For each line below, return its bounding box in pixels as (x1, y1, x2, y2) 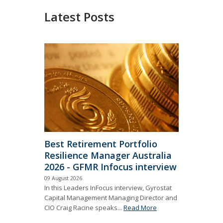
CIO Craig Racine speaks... (44, 203, 123, 212)
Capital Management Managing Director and (44, 193, 177, 202)
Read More (123, 203, 157, 212)
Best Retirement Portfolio (44, 137, 157, 150)
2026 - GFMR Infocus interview (44, 160, 177, 173)
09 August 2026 (44, 174, 82, 182)
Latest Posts (44, 8, 114, 25)
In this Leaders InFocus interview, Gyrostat (44, 183, 172, 192)
